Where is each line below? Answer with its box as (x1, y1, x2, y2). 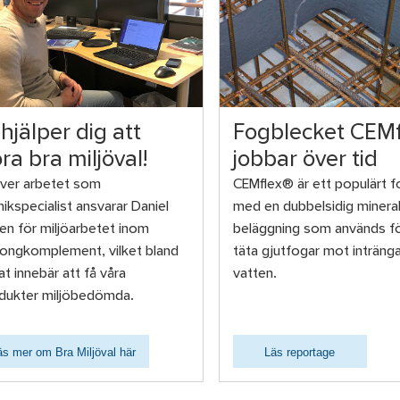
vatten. (232, 268, 277, 281)
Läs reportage (264, 346, 336, 360)
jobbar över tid (232, 151, 378, 171)
